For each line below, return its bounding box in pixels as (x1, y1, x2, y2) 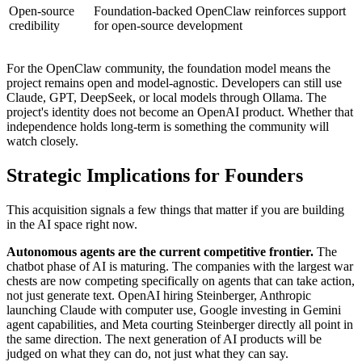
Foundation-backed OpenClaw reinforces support (94, 3, 346, 18)
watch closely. (6, 133, 78, 148)
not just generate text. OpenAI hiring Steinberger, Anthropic (6, 288, 311, 302)
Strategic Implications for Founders (6, 164, 303, 186)
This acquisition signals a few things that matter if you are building (6, 202, 344, 217)
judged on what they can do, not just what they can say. (6, 346, 288, 360)
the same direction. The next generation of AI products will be (6, 331, 322, 346)
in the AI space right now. (6, 217, 137, 231)
